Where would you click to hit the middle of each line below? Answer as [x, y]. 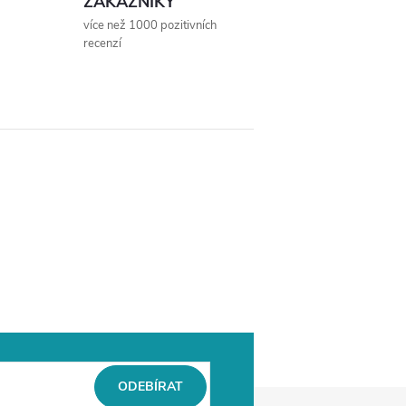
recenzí [102, 43]
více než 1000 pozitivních [150, 25]
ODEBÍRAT [150, 387]
